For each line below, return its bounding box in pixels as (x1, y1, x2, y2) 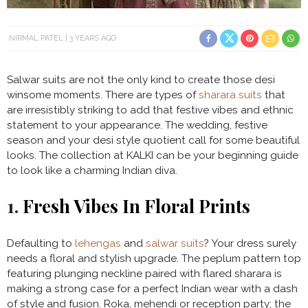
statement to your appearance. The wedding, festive (7, 118, 267, 131)
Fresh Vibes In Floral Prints (23, 193, 250, 218)
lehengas (75, 236, 121, 250)
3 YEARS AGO (69, 33, 116, 43)
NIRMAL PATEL (9, 33, 63, 43)
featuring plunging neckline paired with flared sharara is (7, 267, 282, 280)
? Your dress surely (204, 236, 296, 250)
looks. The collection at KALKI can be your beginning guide (7, 148, 298, 162)
